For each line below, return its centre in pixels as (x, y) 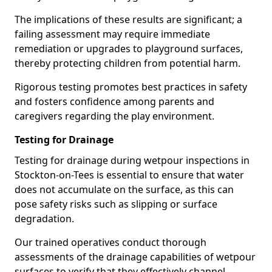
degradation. (46, 219)
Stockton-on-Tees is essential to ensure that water (129, 175)
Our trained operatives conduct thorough (110, 242)
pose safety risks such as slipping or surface (116, 204)
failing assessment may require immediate (112, 34)
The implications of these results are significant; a (128, 19)
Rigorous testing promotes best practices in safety (131, 87)
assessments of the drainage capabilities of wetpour (135, 257)
